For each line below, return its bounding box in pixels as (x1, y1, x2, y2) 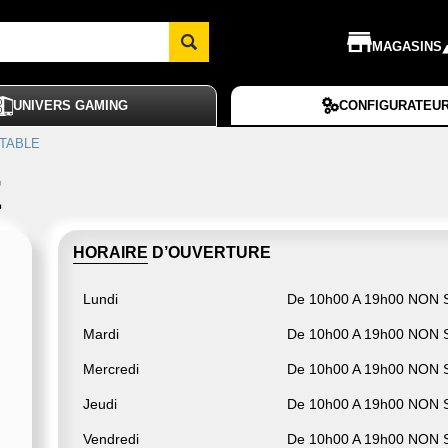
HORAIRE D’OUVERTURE (72, 243, 271, 261)
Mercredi (82, 360, 139, 377)
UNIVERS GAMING (13, 98, 129, 114)
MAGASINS (371, 38, 442, 54)
